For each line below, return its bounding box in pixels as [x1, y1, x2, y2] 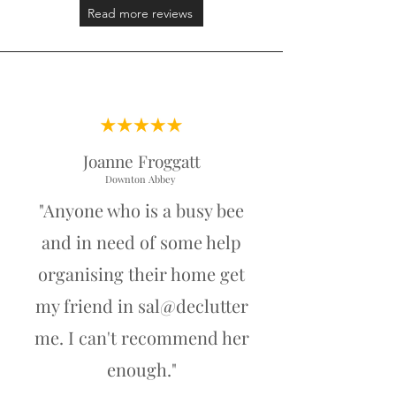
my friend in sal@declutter [34, 293, 248, 317]
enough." [106, 357, 177, 381]
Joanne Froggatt [82, 149, 201, 172]
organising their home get [38, 262, 245, 286]
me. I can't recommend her [34, 325, 249, 349]
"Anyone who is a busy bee [39, 198, 244, 222]
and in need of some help [42, 230, 241, 254]
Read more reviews [87, 5, 193, 21]
